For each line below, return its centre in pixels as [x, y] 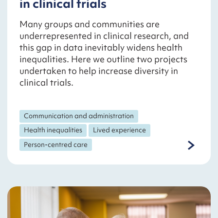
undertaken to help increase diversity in [99, 71]
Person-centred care [56, 144]
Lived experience [120, 130]
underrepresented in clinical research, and [104, 36]
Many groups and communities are [90, 24]
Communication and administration [79, 116]
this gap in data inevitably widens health [101, 48]
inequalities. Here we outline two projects [103, 59]
